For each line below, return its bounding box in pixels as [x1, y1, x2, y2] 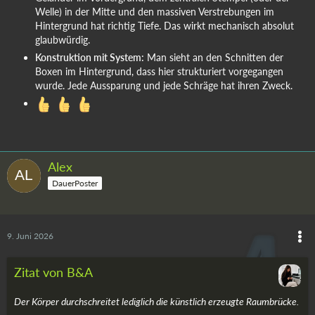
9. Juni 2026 [7, 230, 53, 241]
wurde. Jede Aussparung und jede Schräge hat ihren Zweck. [35, 79, 292, 91]
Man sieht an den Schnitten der [144, 51, 283, 63]
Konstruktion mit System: [35, 51, 144, 63]
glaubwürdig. [35, 33, 90, 46]
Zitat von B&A [14, 264, 93, 280]
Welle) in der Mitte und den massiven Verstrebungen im [35, 5, 274, 18]
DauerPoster [52, 177, 98, 188]
